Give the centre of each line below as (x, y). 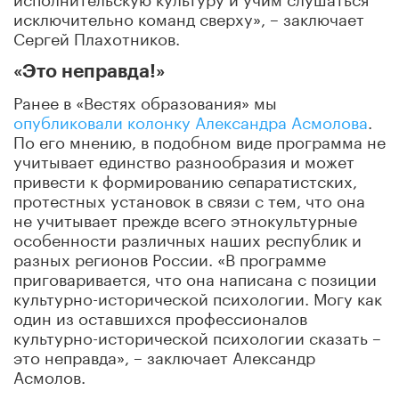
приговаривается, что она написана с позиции (195, 277)
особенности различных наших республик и (187, 237)
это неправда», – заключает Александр (164, 355)
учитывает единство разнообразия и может (184, 159)
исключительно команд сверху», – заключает (189, 16)
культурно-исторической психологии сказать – (197, 335)
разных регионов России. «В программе (170, 257)
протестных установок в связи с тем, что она (189, 198)
